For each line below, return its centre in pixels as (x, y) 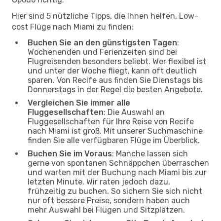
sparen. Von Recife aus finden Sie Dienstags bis (115, 80)
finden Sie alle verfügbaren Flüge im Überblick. (114, 140)
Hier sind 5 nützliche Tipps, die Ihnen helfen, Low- (105, 16)
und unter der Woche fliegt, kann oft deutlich (112, 71)
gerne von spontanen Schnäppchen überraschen (118, 163)
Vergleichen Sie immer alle (79, 103)
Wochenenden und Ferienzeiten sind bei (102, 52)
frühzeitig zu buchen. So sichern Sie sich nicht (115, 191)
